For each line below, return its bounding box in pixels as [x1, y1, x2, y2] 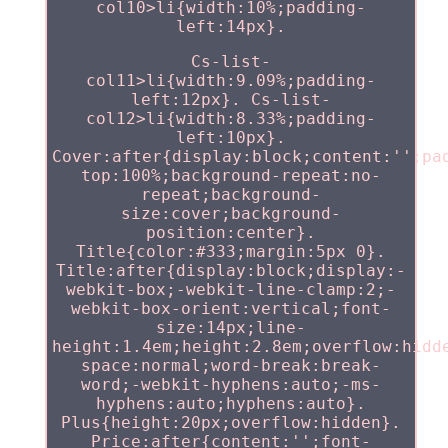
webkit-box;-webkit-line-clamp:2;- [65, 279, 396, 299]
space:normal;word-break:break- [80, 355, 381, 375]
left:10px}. [175, 127, 286, 147]
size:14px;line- [155, 317, 306, 337]
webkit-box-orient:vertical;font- [70, 298, 391, 318]
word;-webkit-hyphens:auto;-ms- [80, 374, 381, 394]
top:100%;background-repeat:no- [80, 165, 381, 185]
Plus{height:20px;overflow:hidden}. [60, 412, 401, 432]
